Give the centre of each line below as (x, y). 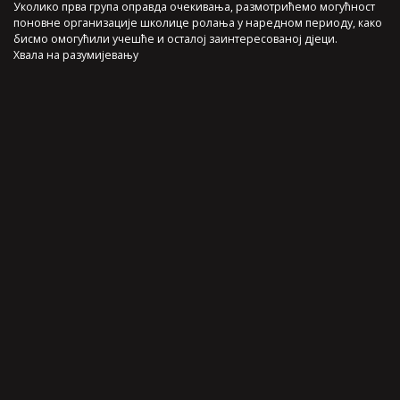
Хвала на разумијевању (76, 54)
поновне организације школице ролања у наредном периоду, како (198, 22)
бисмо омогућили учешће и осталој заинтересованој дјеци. (175, 38)
